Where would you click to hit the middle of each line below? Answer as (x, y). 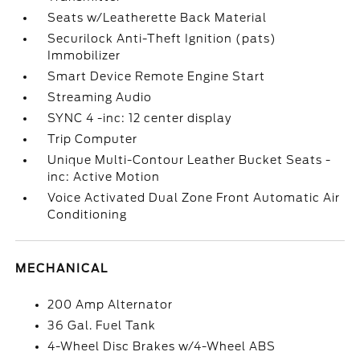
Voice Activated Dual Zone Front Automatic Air (194, 198)
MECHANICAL (62, 268)
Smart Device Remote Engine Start (157, 76)
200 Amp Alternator (110, 305)
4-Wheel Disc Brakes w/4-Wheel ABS (162, 346)
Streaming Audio (100, 97)
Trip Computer (93, 139)
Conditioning (88, 215)
